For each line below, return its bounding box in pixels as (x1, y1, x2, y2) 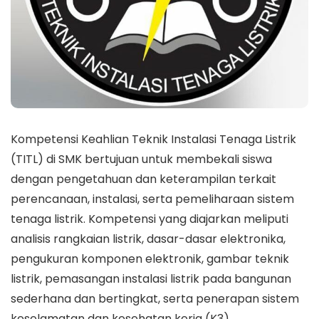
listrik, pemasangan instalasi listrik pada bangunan (11, 271, 291, 288)
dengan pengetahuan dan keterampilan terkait (11, 171, 276, 188)
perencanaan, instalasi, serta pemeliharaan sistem (11, 191, 294, 208)
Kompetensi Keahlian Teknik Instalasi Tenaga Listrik (11, 131, 296, 148)
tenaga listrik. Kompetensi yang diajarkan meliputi (11, 211, 288, 228)
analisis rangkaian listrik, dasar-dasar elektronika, (11, 231, 286, 248)
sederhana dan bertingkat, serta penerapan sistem (11, 291, 299, 308)
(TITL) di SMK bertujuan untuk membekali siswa (11, 151, 272, 168)
